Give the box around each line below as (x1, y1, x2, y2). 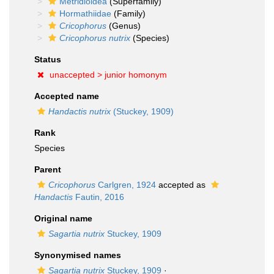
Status (34, 54, 61, 64)
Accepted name (34, 91, 99, 101)
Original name (34, 213, 92, 223)
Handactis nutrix (48, 106, 111, 116)
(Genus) (106, 21, 141, 31)
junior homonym (105, 70, 167, 80)
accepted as (156, 180, 208, 190)
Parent (34, 165, 61, 174)
